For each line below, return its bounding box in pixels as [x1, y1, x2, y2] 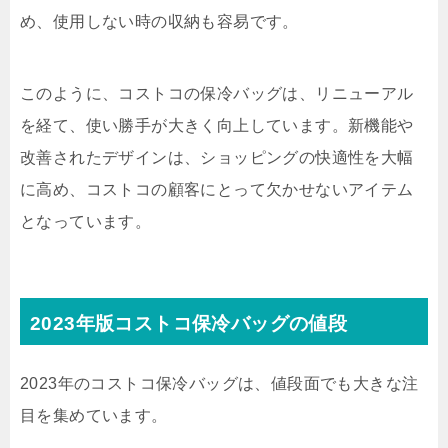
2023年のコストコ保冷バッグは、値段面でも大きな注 [20, 375, 419, 392]
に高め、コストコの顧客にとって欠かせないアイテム [20, 181, 414, 198]
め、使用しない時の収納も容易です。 [20, 13, 299, 30]
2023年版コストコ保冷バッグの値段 [30, 313, 348, 334]
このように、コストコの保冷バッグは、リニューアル [20, 85, 414, 102]
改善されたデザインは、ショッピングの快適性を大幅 [20, 149, 414, 166]
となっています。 [20, 213, 152, 230]
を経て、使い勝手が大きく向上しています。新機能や [20, 117, 414, 134]
